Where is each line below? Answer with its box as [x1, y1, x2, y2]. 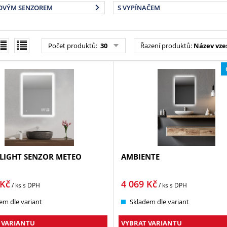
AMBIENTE [121, 152, 160, 162]
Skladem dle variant [129, 197, 189, 207]
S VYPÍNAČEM [117, 3, 160, 12]
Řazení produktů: [140, 41, 194, 50]
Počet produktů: [48, 41, 99, 50]
